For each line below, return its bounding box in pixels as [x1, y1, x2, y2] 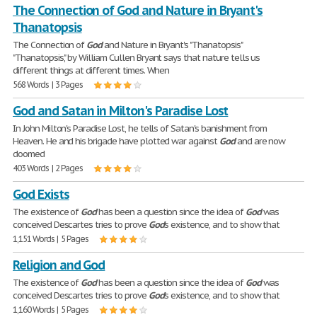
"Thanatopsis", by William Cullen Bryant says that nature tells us [13, 52, 260, 64]
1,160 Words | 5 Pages [13, 304, 89, 315]
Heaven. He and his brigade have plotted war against [13, 135, 219, 147]
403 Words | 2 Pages [13, 163, 83, 173]
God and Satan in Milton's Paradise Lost [13, 103, 229, 119]
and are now [234, 135, 286, 147]
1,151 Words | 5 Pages [13, 234, 89, 244]
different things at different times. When [13, 64, 170, 76]
